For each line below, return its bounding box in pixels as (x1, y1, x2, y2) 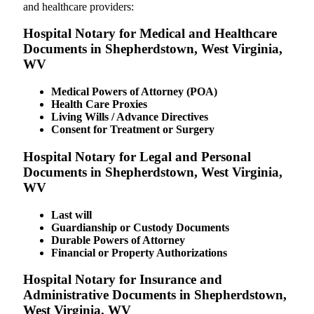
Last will (51, 208, 92, 221)
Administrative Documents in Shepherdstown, (23, 287, 287, 303)
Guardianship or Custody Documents (51, 221, 229, 233)
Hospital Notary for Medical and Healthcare (23, 26, 277, 41)
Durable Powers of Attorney (51, 233, 185, 246)
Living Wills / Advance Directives (51, 111, 208, 123)
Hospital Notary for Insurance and (23, 272, 222, 287)
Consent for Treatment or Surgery (51, 123, 214, 136)
